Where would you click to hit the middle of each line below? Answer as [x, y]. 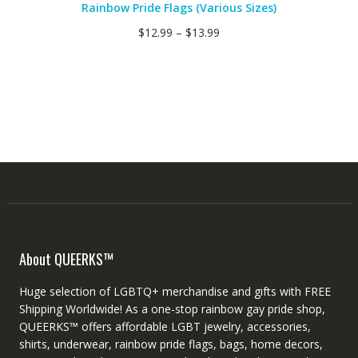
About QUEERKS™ [66, 259]
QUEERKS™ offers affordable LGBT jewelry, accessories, [165, 326]
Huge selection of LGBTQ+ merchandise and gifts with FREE [175, 291]
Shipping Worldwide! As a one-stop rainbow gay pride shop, [172, 308]
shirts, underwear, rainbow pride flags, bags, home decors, [171, 344]
